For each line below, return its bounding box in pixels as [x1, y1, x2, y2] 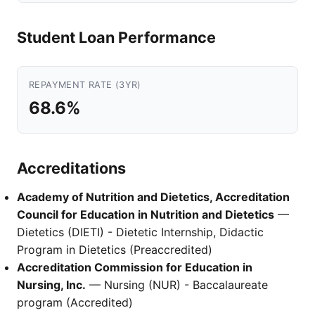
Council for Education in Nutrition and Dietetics [17, 207, 274, 221]
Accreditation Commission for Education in [17, 260, 252, 274]
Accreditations [17, 159, 126, 177]
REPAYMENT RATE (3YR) [29, 79, 141, 90]
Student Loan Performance [17, 28, 216, 46]
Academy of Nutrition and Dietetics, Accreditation [17, 190, 290, 204]
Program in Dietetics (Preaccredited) [17, 243, 212, 257]
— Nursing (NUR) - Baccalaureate [86, 278, 268, 292]
